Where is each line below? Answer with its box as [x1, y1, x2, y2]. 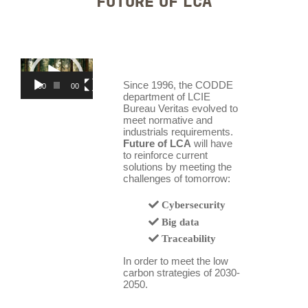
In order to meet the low [122, 255, 228, 267]
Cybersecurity [162, 199, 226, 211]
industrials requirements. [122, 125, 233, 137]
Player [20, 69, 47, 80]
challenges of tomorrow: [122, 172, 230, 184]
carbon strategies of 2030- [122, 267, 240, 279]
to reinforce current [122, 148, 208, 161]
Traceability [162, 233, 217, 245]
